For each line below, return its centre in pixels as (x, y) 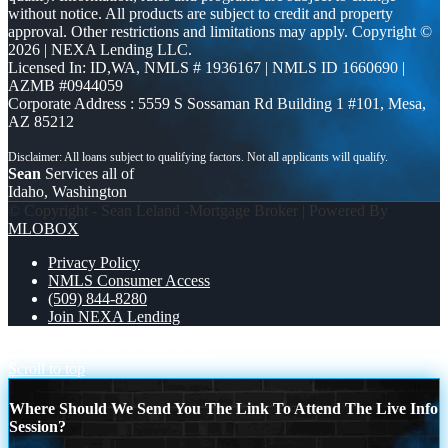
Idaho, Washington (67, 192)
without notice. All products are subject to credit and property (200, 14)
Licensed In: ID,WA (72, 68)
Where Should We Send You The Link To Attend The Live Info (223, 409)
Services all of (87, 174)
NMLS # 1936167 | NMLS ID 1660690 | (274, 68)
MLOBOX (43, 229)
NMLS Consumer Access (129, 281)
